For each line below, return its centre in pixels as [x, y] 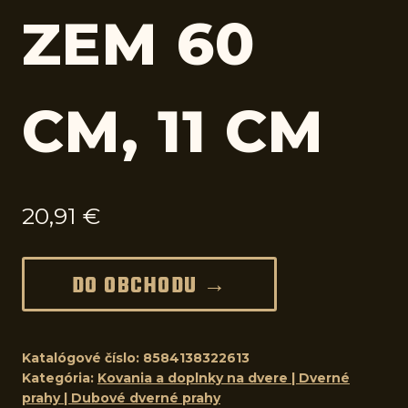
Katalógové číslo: [82, 357]
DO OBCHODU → [149, 286]
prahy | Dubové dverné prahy [121, 398]
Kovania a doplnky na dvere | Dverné [224, 377]
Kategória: [60, 377]
